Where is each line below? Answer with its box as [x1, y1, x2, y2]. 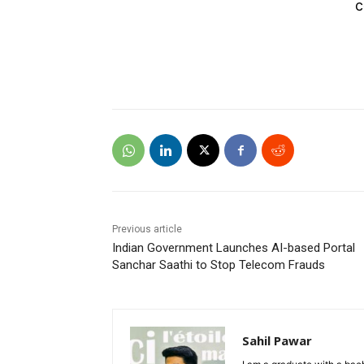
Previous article [112, 223, 182, 236]
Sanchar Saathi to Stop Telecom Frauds [112, 258, 325, 273]
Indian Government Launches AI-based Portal [112, 240, 355, 256]
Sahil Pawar [242, 332, 312, 349]
